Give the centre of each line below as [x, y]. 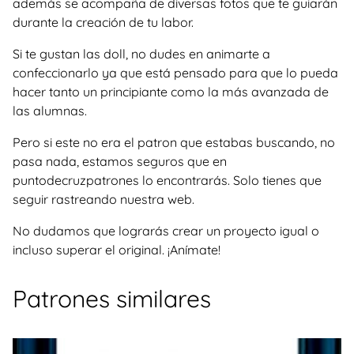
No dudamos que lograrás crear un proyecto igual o [166, 231]
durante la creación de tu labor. [103, 22]
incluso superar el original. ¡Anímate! [117, 250]
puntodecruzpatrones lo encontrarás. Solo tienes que [167, 180]
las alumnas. [50, 111]
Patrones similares [112, 299]
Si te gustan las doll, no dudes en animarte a [141, 54]
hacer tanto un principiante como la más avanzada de [171, 92]
